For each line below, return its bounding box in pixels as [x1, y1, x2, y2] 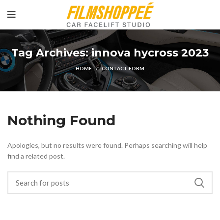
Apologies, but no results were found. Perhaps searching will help [7, 141, 207, 149]
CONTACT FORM [102, 65, 144, 71]
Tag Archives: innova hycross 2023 [11, 46, 209, 59]
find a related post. [7, 152, 65, 160]
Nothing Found [7, 112, 115, 129]
